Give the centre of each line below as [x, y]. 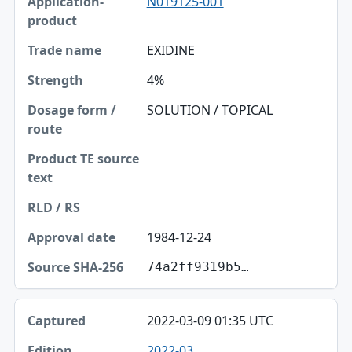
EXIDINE [170, 51]
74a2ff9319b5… [198, 267]
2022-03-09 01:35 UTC [210, 321]
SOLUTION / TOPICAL [209, 110]
